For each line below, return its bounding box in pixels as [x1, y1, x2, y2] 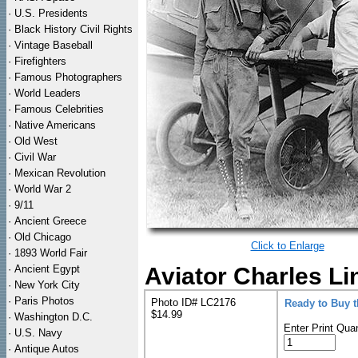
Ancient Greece [14, 215, 86, 227]
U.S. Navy [14, 327, 62, 339]
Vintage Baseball [14, 39, 93, 51]
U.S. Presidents [14, 7, 88, 19]
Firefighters [14, 55, 66, 67]
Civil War [14, 151, 56, 163]
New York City [14, 279, 80, 291]
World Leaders [14, 87, 81, 99]
